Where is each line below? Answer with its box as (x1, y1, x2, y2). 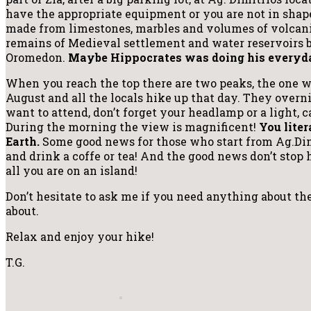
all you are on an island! (6, 163, 137, 178)
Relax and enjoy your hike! (6, 229, 154, 244)
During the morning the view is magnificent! (6, 119, 259, 135)
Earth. (6, 134, 40, 149)
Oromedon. (6, 50, 68, 65)
